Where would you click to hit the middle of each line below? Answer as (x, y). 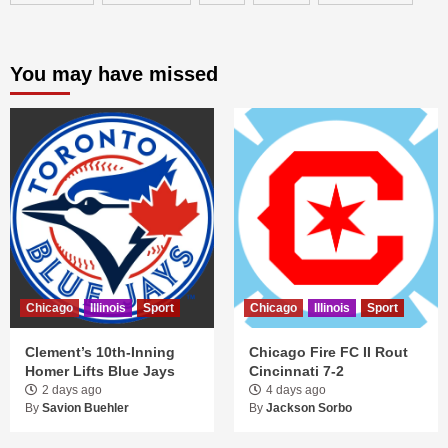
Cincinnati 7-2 (296, 370)
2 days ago (72, 389)
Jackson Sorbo (309, 407)
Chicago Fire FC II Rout (328, 351)
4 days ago (296, 389)
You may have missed (114, 73)
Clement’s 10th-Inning (100, 351)
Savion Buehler (85, 407)
